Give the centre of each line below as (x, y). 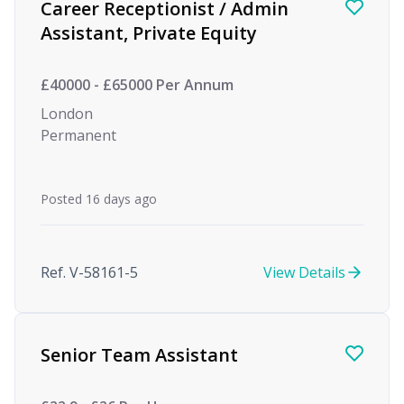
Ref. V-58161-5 (89, 272)
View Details (304, 272)
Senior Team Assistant (139, 355)
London (67, 114)
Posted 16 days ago (99, 199)
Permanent (78, 135)
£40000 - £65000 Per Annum (137, 85)
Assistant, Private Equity (149, 33)
